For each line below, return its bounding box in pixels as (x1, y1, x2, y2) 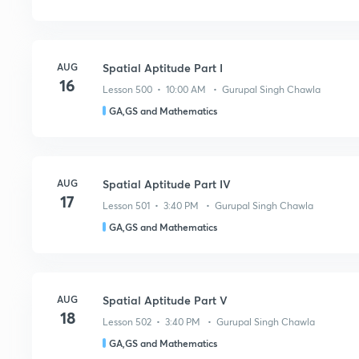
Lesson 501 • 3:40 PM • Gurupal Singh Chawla (103, 200, 313, 212)
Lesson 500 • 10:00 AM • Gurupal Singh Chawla (103, 83, 321, 95)
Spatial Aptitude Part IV (103, 176, 231, 192)
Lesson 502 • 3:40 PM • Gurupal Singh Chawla (103, 316, 315, 328)
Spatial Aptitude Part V (103, 292, 228, 308)
